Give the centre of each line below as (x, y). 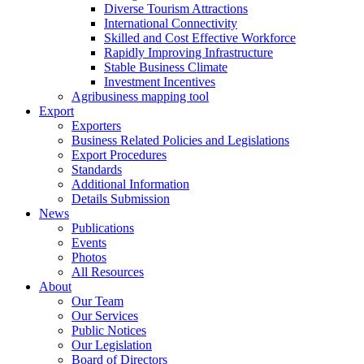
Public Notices (109, 330)
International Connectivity (171, 23)
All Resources (108, 272)
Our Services (105, 316)
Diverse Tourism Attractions (176, 9)
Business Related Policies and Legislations (180, 140)
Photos (89, 257)
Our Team (97, 301)
